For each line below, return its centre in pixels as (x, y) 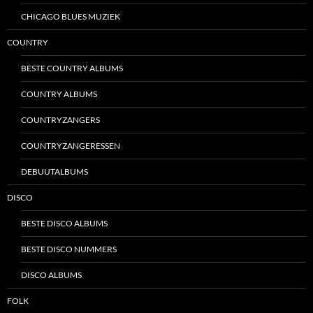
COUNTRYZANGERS (60, 120)
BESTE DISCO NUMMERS (69, 249)
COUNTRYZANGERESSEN (71, 146)
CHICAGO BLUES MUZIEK (71, 17)
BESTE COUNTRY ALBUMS (72, 68)
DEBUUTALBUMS (54, 172)
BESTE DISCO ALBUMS (64, 224)
